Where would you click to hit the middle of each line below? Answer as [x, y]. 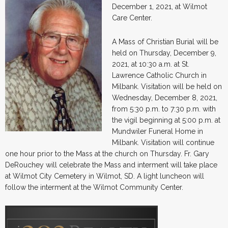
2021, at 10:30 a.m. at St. [151, 64]
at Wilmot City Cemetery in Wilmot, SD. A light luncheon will [105, 176]
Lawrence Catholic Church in [159, 75]
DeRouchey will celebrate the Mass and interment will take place [111, 165]
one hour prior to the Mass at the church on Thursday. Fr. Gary [107, 153]
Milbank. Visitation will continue [163, 142]
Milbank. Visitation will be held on [167, 86]
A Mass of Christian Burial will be [165, 41]
